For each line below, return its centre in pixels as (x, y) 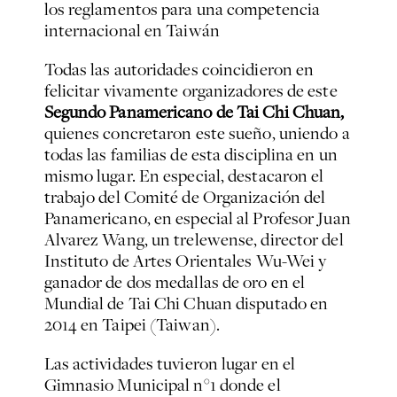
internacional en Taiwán (132, 31)
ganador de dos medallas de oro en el (175, 282)
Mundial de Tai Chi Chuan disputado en (186, 304)
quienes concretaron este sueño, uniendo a (197, 133)
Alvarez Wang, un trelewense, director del (194, 240)
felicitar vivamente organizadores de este (191, 91)
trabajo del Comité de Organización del (185, 197)
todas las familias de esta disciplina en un (191, 155)
